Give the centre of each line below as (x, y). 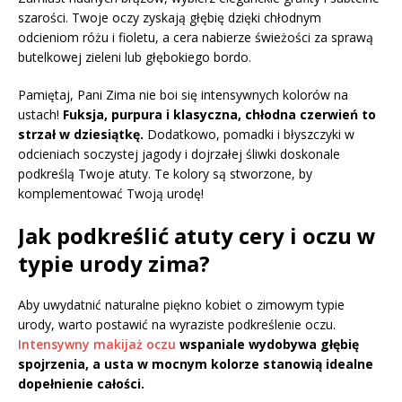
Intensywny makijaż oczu (97, 345)
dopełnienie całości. (81, 384)
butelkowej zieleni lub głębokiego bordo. (135, 57)
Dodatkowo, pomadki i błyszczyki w (249, 135)
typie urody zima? (114, 264)
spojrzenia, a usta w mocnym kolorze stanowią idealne (196, 364)
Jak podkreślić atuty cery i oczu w (197, 236)
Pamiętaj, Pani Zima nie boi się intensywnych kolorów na (183, 95)
